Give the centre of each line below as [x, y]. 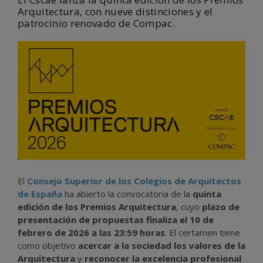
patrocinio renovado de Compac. [96, 23]
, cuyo [189, 206]
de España [40, 193]
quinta [207, 193]
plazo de [221, 206]
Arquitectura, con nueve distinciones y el [115, 11]
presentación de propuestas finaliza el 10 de [116, 219]
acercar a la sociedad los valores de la [162, 245]
